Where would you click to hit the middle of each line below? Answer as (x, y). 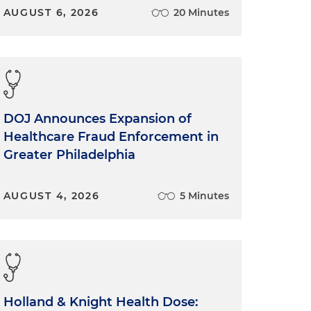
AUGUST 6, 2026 (51, 13)
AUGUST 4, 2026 (51, 196)
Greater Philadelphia (69, 155)
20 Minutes (201, 13)
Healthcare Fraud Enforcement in (111, 137)
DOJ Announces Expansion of (97, 119)
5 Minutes (204, 196)
